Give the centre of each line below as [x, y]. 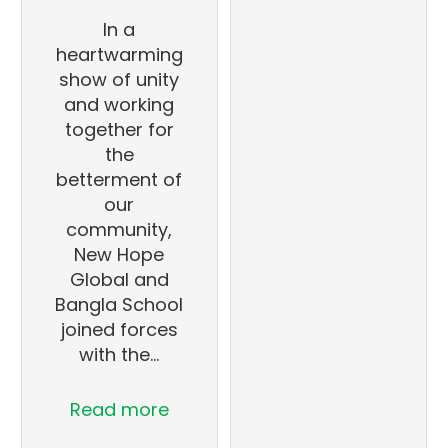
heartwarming [119, 55]
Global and [119, 280]
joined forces [119, 330]
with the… [119, 355]
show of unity [119, 80]
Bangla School [119, 305]
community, [119, 230]
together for [119, 130]
